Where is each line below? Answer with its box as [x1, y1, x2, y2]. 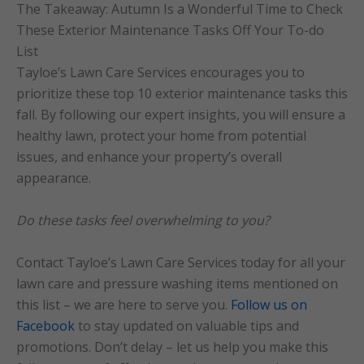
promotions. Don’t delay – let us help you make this [16, 337, 328, 356]
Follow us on [227, 295, 307, 314]
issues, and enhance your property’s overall [16, 148, 282, 167]
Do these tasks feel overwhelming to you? [16, 210, 270, 229]
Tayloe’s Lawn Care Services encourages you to [16, 63, 305, 82]
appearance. [16, 169, 91, 188]
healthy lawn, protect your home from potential [16, 127, 306, 145]
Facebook [16, 316, 78, 335]
